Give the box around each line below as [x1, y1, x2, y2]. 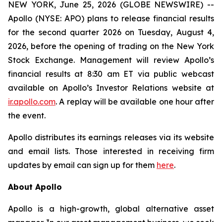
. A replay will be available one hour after [55, 97, 214, 107]
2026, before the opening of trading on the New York [8, 41, 214, 51]
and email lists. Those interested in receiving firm [8, 146, 214, 156]
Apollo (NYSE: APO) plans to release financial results [8, 13, 214, 23]
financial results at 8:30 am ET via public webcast [8, 69, 214, 79]
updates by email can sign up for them [8, 160, 157, 170]
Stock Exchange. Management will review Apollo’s [8, 55, 214, 65]
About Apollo [8, 182, 62, 192]
